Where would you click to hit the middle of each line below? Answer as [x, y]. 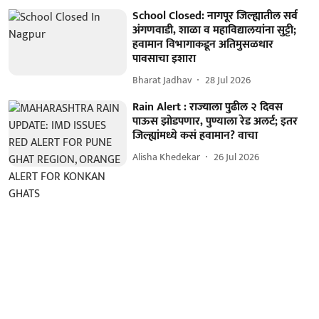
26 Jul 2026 [237, 157]
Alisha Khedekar [167, 157]
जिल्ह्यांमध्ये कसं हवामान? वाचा [195, 135]
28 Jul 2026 [228, 80]
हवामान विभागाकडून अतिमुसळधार [203, 44]
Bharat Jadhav [162, 80]
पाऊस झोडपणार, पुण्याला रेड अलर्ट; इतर [215, 121]
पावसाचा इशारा [164, 58]
